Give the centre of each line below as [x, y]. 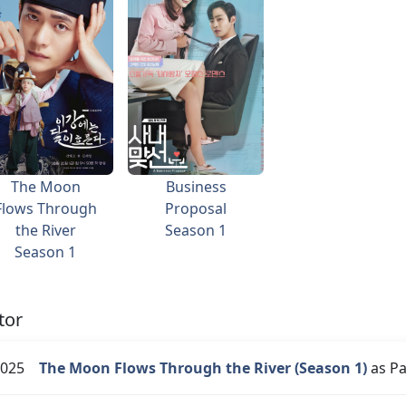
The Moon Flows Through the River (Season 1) [203, 368]
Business [196, 187]
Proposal [196, 208]
